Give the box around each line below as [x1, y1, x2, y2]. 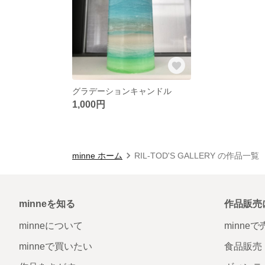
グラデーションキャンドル [72, 86, 172, 96]
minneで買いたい [19, 241, 92, 251]
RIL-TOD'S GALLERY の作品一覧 [134, 150, 259, 160]
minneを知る [19, 198, 75, 209]
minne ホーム [72, 150, 122, 160]
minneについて [19, 220, 83, 231]
